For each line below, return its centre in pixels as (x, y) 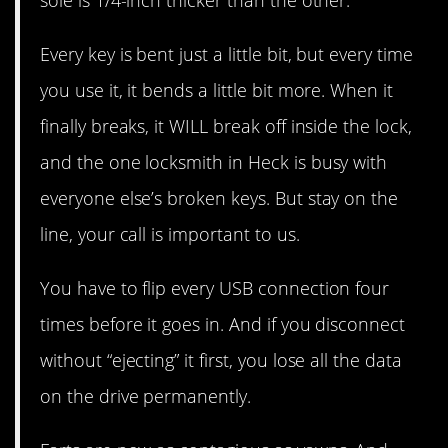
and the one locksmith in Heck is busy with (214, 161)
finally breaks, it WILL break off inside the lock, (226, 125)
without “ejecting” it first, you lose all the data (221, 359)
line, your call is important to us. (170, 233)
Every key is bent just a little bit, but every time (226, 53)
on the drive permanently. (145, 395)
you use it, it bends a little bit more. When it (217, 89)
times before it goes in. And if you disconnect (223, 323)
